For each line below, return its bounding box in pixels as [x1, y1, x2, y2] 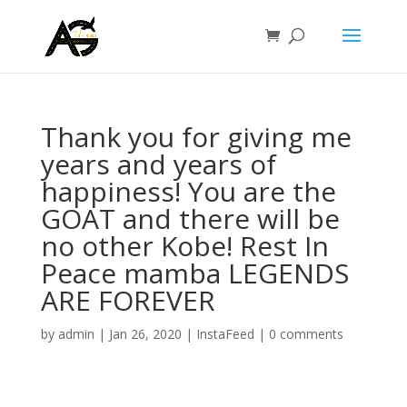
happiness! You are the [40, 173, 336, 210]
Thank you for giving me [40, 118, 352, 155]
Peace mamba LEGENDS [40, 254, 349, 292]
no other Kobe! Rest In [40, 227, 329, 264]
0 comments [268, 325, 343, 342]
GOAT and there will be [40, 200, 340, 237]
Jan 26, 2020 [108, 325, 182, 342]
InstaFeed [195, 325, 254, 342]
